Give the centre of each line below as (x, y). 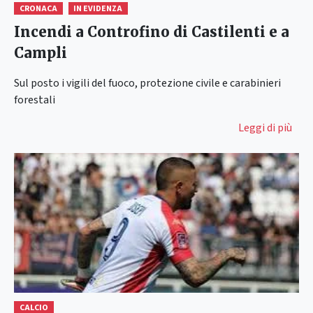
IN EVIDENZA (98, 8)
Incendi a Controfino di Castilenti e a (152, 31)
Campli (41, 52)
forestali (35, 100)
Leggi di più (265, 128)
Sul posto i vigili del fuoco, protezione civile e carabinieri (147, 83)
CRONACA (38, 8)
